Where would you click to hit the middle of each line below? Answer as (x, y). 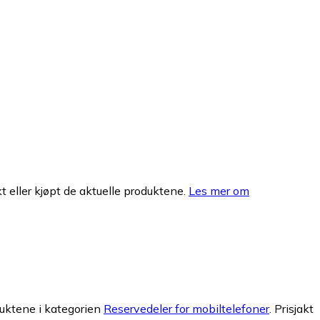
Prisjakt (294, 309)
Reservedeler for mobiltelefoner (186, 309)
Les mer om (219, 190)
